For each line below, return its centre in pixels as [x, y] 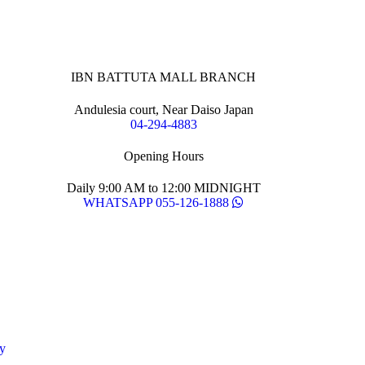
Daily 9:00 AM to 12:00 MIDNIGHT [163, 188]
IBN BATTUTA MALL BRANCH [164, 77]
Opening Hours [163, 156]
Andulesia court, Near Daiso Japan [163, 109]
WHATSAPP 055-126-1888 [156, 203]
